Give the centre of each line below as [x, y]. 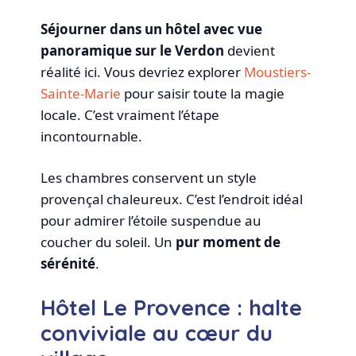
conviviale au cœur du [157, 333]
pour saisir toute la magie [203, 93]
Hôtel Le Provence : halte [172, 307]
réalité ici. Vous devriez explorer [143, 72]
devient [250, 50]
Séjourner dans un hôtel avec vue [152, 29]
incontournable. [92, 136]
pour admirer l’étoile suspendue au [151, 221]
